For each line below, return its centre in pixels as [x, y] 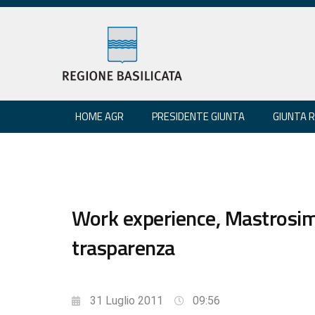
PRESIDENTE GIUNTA [198, 116]
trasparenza [123, 247]
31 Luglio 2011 [127, 300]
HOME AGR [99, 116]
